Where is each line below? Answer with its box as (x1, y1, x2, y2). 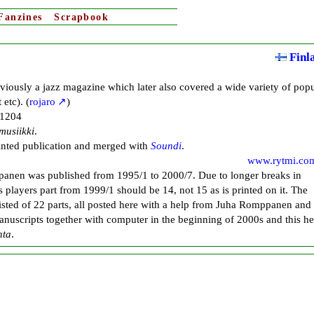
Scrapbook (54, 12, 109, 22)
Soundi (151, 139, 182, 152)
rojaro (29, 95, 55, 108)
